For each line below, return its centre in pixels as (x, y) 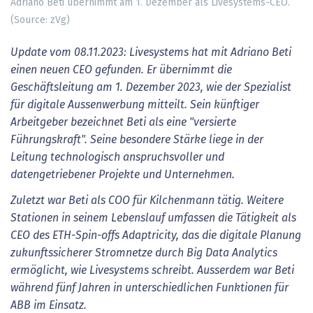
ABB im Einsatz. (51, 306)
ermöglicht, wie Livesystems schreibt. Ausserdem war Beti (152, 271)
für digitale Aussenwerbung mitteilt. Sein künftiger (135, 104)
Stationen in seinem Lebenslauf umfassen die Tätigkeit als (153, 218)
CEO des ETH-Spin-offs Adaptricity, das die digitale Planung (156, 236)
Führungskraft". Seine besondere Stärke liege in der (137, 139)
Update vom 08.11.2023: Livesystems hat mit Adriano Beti (151, 52)
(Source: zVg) (40, 20)
